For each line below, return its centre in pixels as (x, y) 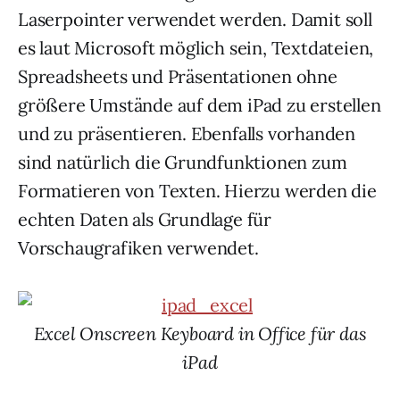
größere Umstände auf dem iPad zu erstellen (200, 105)
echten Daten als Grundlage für (145, 219)
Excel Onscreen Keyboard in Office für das (200, 333)
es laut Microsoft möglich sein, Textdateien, (196, 48)
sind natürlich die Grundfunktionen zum (183, 162)
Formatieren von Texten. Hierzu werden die (197, 191)
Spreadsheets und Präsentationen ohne (178, 76)
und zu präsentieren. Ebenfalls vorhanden (187, 133)
